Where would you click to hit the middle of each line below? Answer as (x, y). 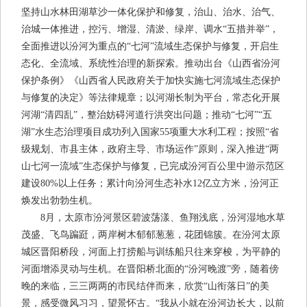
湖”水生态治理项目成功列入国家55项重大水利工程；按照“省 (150, 132)
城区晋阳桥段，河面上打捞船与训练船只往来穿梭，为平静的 (151, 252)
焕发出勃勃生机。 (60, 201)
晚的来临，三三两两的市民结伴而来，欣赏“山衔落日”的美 (145, 286)
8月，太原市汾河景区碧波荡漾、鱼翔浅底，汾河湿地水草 (153, 218)
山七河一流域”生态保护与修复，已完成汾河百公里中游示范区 (153, 167)
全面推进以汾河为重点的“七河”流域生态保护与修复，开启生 (150, 47)
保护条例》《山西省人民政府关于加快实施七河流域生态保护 (151, 81)
